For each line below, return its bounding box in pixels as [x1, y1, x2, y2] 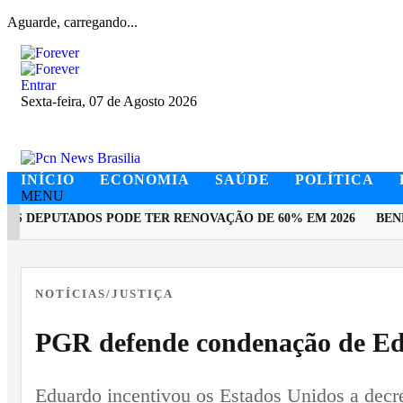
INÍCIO [21, 172, 75, 187]
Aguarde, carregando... [7, 14, 138, 30]
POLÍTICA [295, 172, 374, 187]
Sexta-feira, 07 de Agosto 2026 [21, 94, 197, 109]
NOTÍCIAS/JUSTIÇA [35, 288, 174, 300]
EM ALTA [60, 255, 126, 270]
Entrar [21, 77, 56, 93]
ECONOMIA [100, 172, 190, 187]
